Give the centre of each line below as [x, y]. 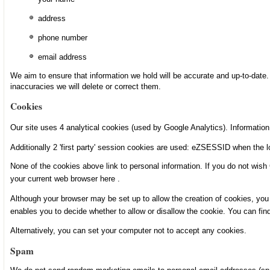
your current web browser [55, 178]
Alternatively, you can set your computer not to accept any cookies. [128, 231]
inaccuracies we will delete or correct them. [85, 86]
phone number [62, 38]
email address [62, 57]
